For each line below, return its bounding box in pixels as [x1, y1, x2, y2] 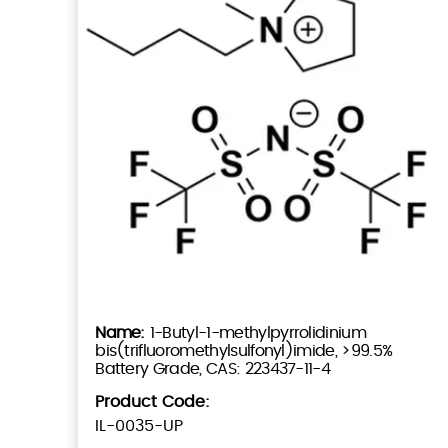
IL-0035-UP [95, 417, 184, 434]
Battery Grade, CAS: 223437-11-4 [95, 360, 331, 377]
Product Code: [95, 393, 211, 410]
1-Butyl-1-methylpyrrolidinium [149, 324, 367, 341]
